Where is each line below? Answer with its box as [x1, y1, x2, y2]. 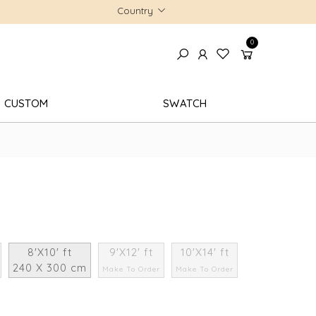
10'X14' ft [180, 245, 229, 259]
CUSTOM [4, 96, 49, 110]
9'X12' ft [109, 245, 154, 259]
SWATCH [163, 96, 207, 110]
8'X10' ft [28, 245, 73, 259]
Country [117, 4, 153, 16]
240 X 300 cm [13, 261, 87, 274]
